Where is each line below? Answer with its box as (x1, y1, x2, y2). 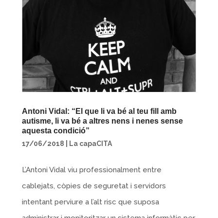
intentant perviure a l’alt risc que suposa (21, 197, 159, 206)
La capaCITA (69, 139, 112, 147)
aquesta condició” (21, 126, 90, 135)
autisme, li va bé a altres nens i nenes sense (21, 116, 183, 125)
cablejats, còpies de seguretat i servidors (21, 181, 166, 190)
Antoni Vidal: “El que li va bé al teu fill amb (21, 107, 177, 115)
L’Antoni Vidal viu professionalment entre (21, 165, 162, 174)
